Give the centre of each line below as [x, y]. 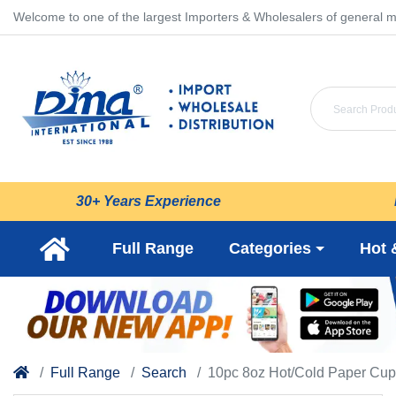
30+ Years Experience [148, 202]
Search [164, 373]
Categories [270, 249]
